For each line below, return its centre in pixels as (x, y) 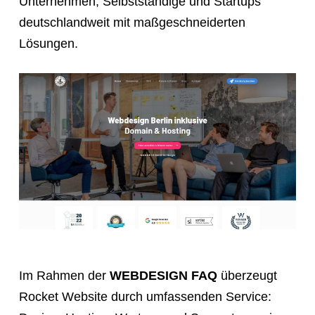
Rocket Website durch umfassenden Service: (145, 297)
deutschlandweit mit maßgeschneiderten (132, 23)
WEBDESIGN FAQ (163, 276)
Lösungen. (48, 44)
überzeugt (247, 276)
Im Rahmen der (64, 276)
